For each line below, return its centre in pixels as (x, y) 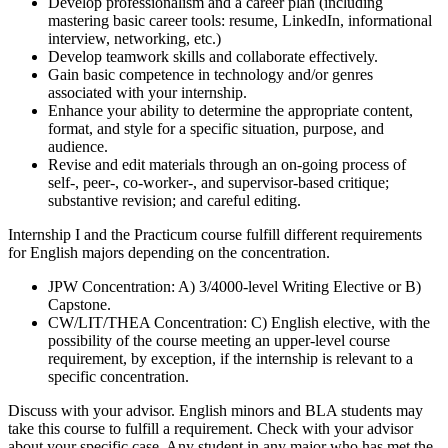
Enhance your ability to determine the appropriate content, (230, 111)
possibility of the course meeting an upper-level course (219, 341)
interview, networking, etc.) (134, 39)
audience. (78, 147)
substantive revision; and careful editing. (174, 201)
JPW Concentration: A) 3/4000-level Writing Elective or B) (234, 287)
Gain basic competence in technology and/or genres (210, 75)
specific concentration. (120, 377)
